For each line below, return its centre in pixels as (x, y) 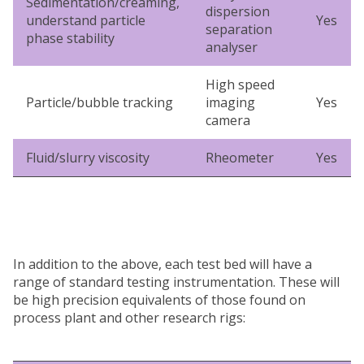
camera (228, 120)
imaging (230, 102)
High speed (240, 84)
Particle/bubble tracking (100, 102)
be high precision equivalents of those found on (159, 299)
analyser (232, 47)
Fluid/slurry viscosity (88, 157)
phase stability (70, 38)
